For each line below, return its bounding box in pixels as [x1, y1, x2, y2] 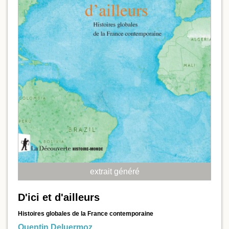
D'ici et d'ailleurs [18, 192, 100, 203]
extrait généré [89, 167, 140, 176]
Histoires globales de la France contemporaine [18, 210, 153, 218]
